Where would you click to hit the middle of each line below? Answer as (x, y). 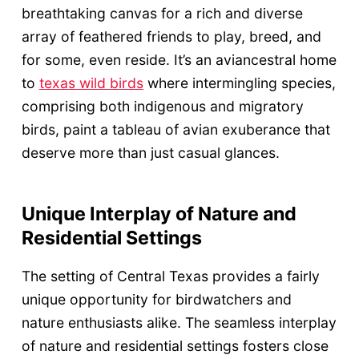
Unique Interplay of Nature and (159, 213)
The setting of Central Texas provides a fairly (170, 276)
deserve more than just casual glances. (150, 152)
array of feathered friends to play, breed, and (171, 36)
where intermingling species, (239, 83)
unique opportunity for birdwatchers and (156, 300)
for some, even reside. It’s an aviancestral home (179, 59)
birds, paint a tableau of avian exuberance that (175, 129)
